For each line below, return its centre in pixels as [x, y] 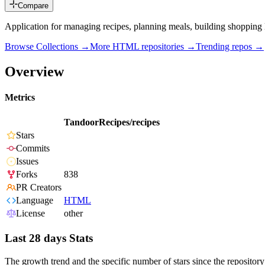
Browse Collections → [47, 47]
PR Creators [39, 188]
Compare [33, 6]
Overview [34, 71]
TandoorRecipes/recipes [112, 122]
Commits [33, 148]
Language [35, 201]
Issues [27, 161]
